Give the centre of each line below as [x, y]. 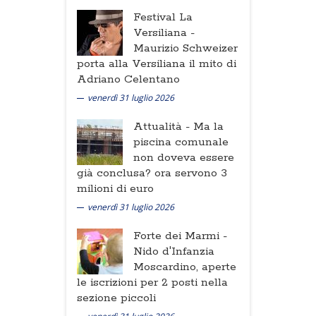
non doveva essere [184, 158]
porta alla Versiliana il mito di [157, 64]
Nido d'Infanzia [174, 251]
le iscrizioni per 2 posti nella [152, 282]
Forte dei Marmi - [180, 236]
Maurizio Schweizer [186, 48]
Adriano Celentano [128, 79]
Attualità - [163, 127]
